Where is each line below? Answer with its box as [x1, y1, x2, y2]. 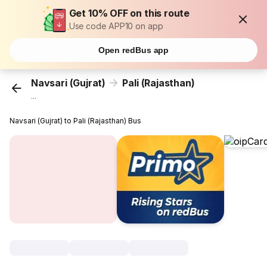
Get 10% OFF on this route [69, 7, 190, 19]
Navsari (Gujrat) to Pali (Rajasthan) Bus [10, 116, 142, 126]
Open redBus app [98, 45, 169, 55]
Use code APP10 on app [69, 21, 163, 31]
